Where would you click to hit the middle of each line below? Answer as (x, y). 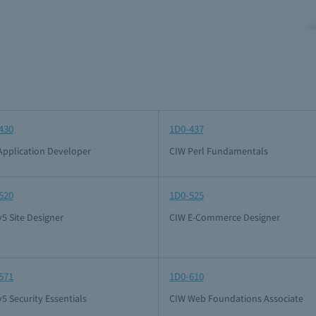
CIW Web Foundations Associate (236, 298)
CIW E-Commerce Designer (224, 217)
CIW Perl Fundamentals (218, 151)
